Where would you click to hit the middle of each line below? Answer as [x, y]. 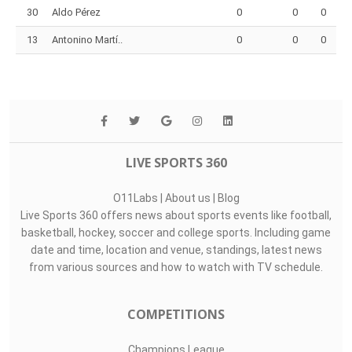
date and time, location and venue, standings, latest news [176, 250]
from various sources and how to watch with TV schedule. [176, 267]
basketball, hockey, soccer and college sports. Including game [176, 233]
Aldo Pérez [76, 12]
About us [187, 198]
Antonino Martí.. [87, 40]
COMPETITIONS [176, 314]
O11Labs [135, 198]
